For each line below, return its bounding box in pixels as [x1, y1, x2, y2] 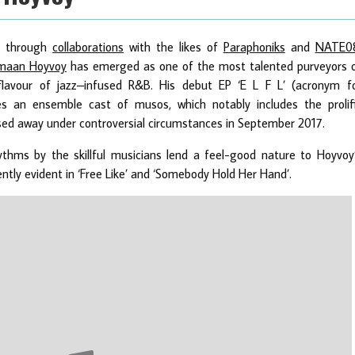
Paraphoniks [223, 38, 285, 55]
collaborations [52, 38, 124, 55]
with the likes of [124, 38, 223, 55]
